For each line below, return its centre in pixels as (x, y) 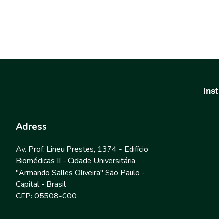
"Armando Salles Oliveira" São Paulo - (80, 172)
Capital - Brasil (40, 184)
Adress (31, 126)
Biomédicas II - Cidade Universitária (75, 161)
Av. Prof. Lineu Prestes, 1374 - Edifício (82, 149)
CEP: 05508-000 (47, 196)
